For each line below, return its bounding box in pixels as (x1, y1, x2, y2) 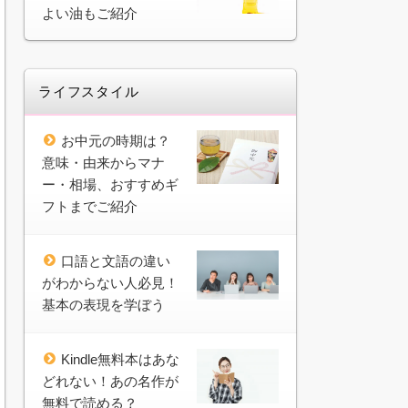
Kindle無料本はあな (61, 351, 179, 367)
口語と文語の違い (61, 252, 170, 269)
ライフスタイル (38, 83, 139, 99)
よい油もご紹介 (42, 5, 138, 21)
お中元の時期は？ (61, 132, 170, 148)
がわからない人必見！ (42, 274, 178, 291)
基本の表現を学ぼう (42, 296, 165, 312)
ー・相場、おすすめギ (42, 176, 178, 192)
